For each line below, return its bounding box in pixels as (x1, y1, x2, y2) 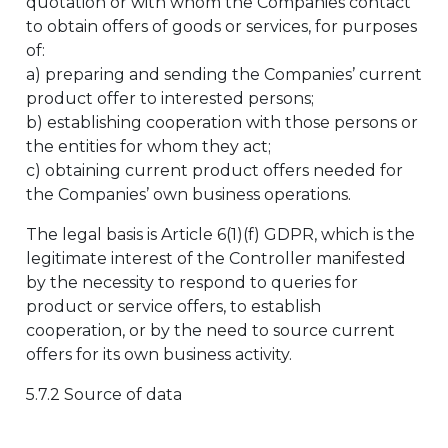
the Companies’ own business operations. (26, 185, 351, 204)
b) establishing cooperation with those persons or (26, 113, 418, 132)
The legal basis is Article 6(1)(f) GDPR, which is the (26, 225, 415, 244)
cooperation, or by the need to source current (26, 321, 395, 340)
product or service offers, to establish (26, 297, 321, 316)
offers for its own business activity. (26, 345, 292, 364)
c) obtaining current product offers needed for (26, 161, 403, 180)
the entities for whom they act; (26, 137, 271, 156)
